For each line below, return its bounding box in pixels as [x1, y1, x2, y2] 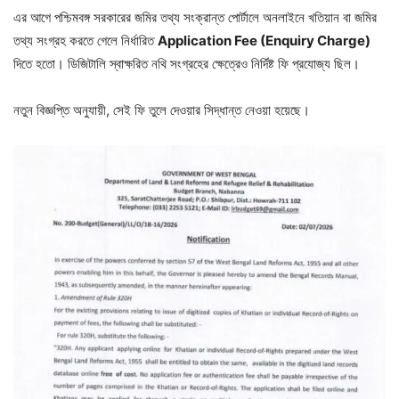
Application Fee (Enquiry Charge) [158, 32, 370, 50]
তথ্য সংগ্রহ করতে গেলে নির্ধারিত [13, 32, 158, 50]
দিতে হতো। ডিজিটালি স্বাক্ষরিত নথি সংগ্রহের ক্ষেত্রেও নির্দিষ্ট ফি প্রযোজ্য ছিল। [13, 55, 360, 73]
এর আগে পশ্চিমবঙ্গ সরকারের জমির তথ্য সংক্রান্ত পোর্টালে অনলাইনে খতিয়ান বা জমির [13, 9, 377, 27]
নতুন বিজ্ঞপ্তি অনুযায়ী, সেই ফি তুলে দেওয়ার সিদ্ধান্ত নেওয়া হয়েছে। [13, 102, 310, 119]
